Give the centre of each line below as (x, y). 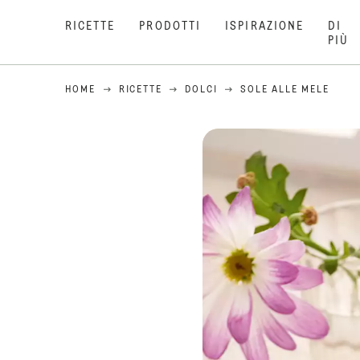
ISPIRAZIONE (265, 27)
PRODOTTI (170, 27)
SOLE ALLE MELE (285, 90)
